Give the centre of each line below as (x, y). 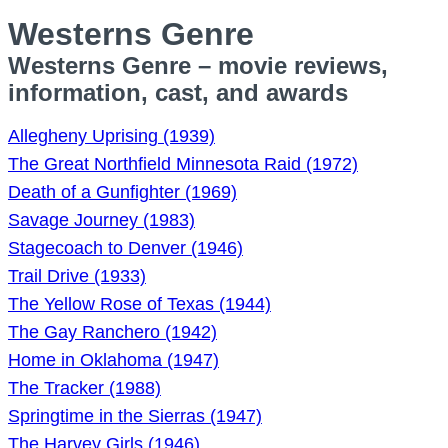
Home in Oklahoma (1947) (113, 360)
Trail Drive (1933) (77, 276)
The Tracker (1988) (84, 388)
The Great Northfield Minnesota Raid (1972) (183, 164)
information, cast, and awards (178, 92)
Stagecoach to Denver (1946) (125, 248)
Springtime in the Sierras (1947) (135, 416)
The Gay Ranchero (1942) (112, 332)
